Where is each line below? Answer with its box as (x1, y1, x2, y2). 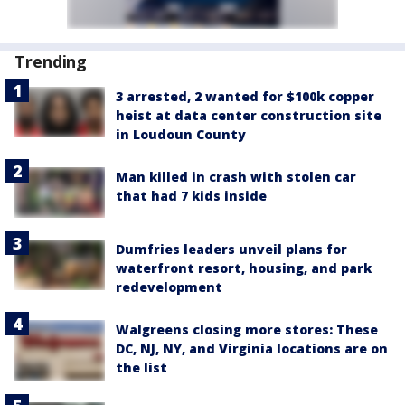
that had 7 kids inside (116, 186, 267, 204)
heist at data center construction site (116, 106, 381, 124)
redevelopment (116, 278, 222, 297)
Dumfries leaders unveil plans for (116, 240, 347, 259)
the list (116, 359, 167, 377)
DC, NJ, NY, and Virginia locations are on (116, 340, 388, 358)
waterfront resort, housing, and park (116, 259, 372, 278)
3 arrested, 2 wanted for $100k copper (116, 87, 374, 105)
